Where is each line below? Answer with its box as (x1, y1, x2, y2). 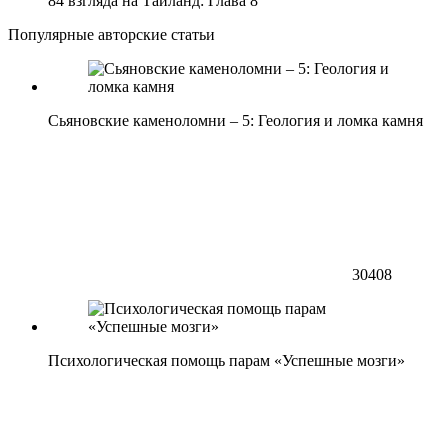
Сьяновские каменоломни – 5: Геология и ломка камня (48, 111, 423, 129)
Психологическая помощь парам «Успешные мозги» (48, 351, 405, 369)
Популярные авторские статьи (8, 25, 215, 43)
